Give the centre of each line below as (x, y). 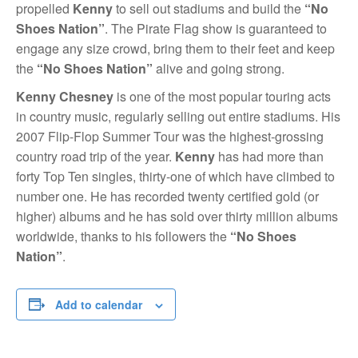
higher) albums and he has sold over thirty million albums (177, 216)
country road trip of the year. (94, 156)
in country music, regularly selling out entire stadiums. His (178, 116)
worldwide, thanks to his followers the (121, 236)
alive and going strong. (219, 68)
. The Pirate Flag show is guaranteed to (216, 28)
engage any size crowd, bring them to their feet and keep (175, 48)
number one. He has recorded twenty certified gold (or (167, 196)
